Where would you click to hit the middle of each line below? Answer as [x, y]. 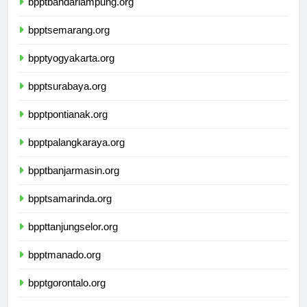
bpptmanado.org [64, 267]
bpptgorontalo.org [67, 295]
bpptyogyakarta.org [71, 71]
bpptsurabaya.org [67, 99]
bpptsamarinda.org [70, 211]
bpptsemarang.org [69, 42]
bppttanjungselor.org [73, 239]
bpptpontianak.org [68, 127]
